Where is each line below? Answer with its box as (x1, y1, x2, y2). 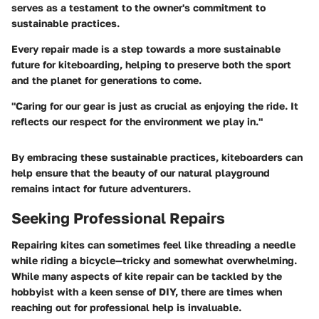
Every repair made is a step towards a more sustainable (11, 42, 281, 55)
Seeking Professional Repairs (11, 208, 225, 227)
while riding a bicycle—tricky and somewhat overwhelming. (11, 254, 297, 267)
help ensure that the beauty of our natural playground (11, 166, 270, 179)
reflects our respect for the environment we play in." (11, 115, 263, 127)
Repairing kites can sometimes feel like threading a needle (11, 239, 296, 251)
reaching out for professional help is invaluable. (11, 301, 241, 314)
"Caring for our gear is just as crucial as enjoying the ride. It (11, 99, 298, 112)
